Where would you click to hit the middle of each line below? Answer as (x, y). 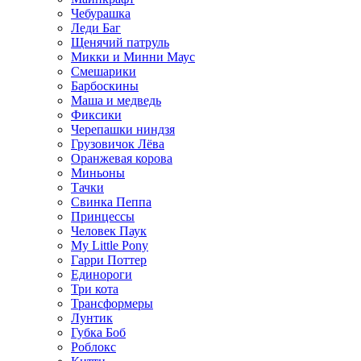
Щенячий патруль (120, 42)
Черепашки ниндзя (123, 129)
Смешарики (104, 71)
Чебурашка (101, 13)
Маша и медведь (116, 100)
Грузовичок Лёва (118, 143)
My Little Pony (110, 245)
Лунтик (92, 317)
